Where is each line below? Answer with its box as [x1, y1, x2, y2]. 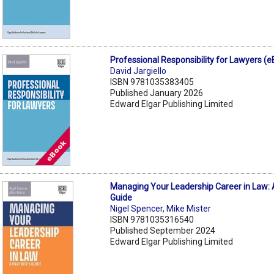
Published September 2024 [110, 225, 216, 235]
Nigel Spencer [110, 203, 163, 213]
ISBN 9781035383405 [110, 76, 194, 87]
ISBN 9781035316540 [110, 214, 194, 224]
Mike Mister [166, 203, 212, 213]
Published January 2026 [110, 87, 204, 98]
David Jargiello [110, 65, 167, 76]
